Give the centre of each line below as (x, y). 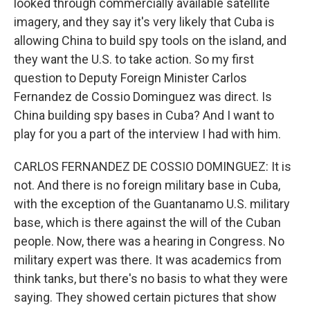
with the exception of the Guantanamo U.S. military (152, 204)
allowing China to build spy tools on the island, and (150, 40)
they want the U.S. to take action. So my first (134, 59)
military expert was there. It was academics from (148, 260)
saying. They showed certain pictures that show (145, 297)
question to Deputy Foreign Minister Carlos (130, 78)
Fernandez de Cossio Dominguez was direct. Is (143, 97)
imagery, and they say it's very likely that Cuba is (144, 22)
